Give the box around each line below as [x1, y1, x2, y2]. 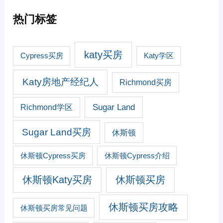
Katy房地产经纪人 [22, 77, 99, 88]
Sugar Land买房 [21, 126, 91, 137]
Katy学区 [143, 51, 174, 60]
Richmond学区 [20, 103, 73, 112]
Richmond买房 [119, 78, 172, 87]
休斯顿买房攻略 [109, 201, 179, 213]
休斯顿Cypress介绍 [104, 151, 170, 160]
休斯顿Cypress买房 [20, 151, 86, 160]
